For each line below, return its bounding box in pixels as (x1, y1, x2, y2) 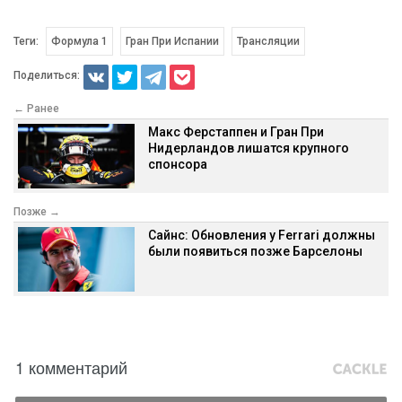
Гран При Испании (125, 34, 219, 48)
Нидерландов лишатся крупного (148, 140, 349, 155)
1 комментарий (15, 355, 127, 380)
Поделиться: (13, 69, 80, 83)
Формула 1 (51, 34, 108, 48)
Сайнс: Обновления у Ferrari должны (148, 227, 375, 242)
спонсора (148, 156, 207, 171)
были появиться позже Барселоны (148, 243, 363, 258)
